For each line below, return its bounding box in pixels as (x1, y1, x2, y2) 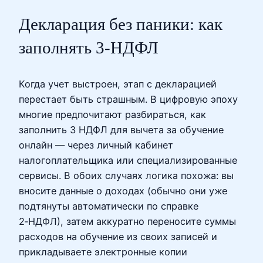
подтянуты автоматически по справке (19, 200, 198, 212)
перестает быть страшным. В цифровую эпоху (19, 93, 238, 105)
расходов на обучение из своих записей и (19, 230, 217, 242)
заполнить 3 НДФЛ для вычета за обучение (19, 123, 224, 136)
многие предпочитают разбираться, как (19, 108, 206, 120)
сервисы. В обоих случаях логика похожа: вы (19, 169, 234, 181)
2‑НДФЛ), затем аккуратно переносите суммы (19, 215, 236, 227)
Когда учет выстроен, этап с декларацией (19, 77, 217, 90)
